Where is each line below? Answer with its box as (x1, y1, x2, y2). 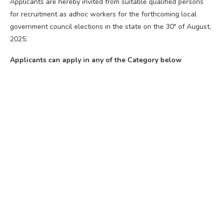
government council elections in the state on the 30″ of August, (10, 21, 211, 31)
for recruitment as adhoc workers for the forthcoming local (10, 9, 197, 19)
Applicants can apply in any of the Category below (10, 55, 182, 65)
